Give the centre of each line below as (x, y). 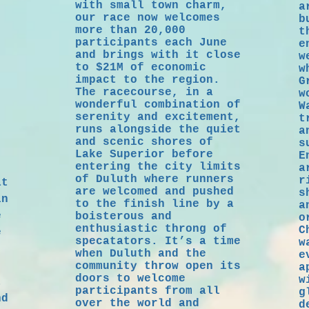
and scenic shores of (144, 142)
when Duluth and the (141, 254)
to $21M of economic (141, 68)
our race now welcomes (148, 18)
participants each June (151, 43)
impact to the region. (148, 80)
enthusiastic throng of (151, 229)
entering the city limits (158, 167)
